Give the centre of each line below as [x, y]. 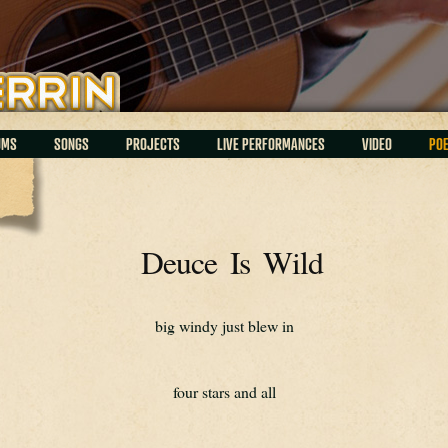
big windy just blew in [224, 325]
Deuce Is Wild [232, 262]
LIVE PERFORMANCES [270, 144]
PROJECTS [152, 144]
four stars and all [224, 391]
